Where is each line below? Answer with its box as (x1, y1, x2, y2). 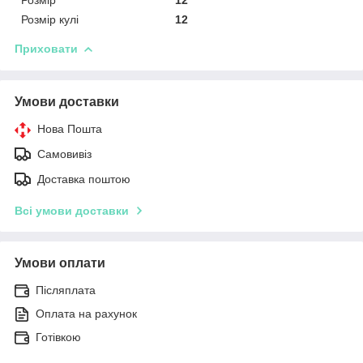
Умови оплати (15, 255, 105, 270)
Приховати (15, 41, 78, 55)
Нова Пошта (37, 122, 102, 135)
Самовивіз (37, 147, 92, 160)
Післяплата (36, 283, 96, 297)
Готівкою (36, 330, 81, 344)
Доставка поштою (37, 172, 130, 186)
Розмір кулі (21, 12, 79, 26)
